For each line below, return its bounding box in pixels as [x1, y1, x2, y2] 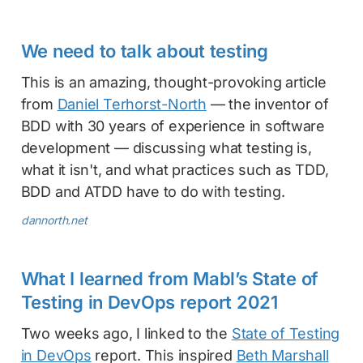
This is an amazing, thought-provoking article [20, 73, 327, 91]
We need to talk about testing [20, 40, 268, 62]
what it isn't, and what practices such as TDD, [20, 160, 329, 178]
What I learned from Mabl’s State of [20, 267, 319, 289]
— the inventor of [206, 95, 329, 113]
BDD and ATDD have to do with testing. [20, 182, 285, 200]
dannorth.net [20, 212, 88, 227]
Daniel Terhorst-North [57, 95, 207, 113]
